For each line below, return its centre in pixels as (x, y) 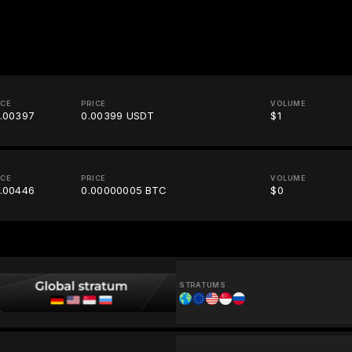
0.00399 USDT (118, 116)
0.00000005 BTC (124, 191)
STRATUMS (202, 285)
